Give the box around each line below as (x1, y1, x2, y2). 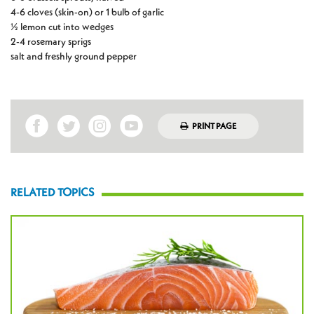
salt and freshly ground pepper (11, 51, 137, 62)
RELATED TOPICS (11, 187, 95, 199)
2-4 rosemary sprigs (11, 36, 91, 47)
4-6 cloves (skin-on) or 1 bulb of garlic (11, 7, 164, 18)
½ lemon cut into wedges (11, 22, 114, 32)
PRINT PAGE (192, 122, 236, 131)
